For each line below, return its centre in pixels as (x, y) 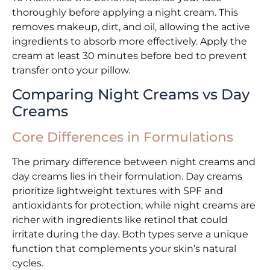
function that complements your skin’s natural (124, 249)
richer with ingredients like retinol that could (120, 220)
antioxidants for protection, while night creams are (134, 206)
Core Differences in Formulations (123, 137)
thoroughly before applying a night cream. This (125, 12)
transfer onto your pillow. (71, 70)
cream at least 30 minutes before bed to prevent (130, 55)
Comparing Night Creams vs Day (131, 95)
